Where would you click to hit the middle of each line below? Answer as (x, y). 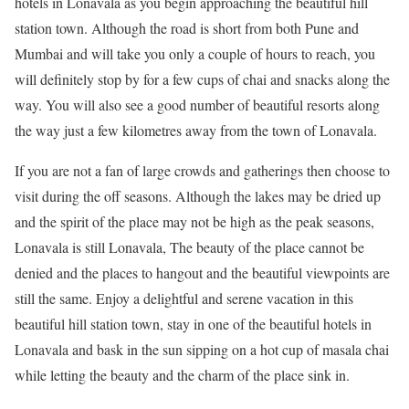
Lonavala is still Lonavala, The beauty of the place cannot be (189, 247)
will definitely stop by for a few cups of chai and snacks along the (202, 79)
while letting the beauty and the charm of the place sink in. (182, 375)
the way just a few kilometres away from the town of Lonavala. (196, 131)
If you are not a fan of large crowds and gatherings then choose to (202, 171)
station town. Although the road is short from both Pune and (187, 28)
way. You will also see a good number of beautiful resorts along (197, 105)
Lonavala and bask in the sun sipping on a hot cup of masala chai (202, 350)
